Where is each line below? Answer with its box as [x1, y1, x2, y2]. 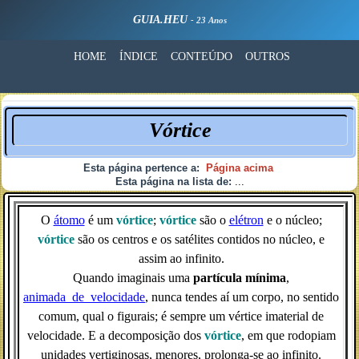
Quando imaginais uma [73, 271, 193, 284]
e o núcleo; [263, 213, 322, 227]
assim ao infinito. [138, 252, 224, 265]
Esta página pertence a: [83, 162, 203, 174]
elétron [228, 213, 264, 227]
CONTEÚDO [170, 50, 232, 63]
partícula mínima [193, 271, 286, 284]
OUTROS [244, 50, 290, 63]
